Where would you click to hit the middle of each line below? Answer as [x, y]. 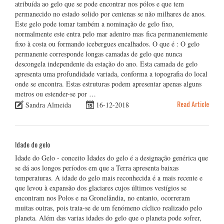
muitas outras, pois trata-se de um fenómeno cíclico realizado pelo [108, 207]
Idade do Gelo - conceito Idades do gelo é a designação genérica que [111, 157]
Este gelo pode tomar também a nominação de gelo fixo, [94, 23]
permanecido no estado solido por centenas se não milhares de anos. [110, 13]
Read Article [193, 103]
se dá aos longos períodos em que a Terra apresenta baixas [97, 167]
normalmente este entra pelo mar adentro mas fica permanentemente [111, 33]
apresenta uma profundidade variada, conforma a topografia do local [111, 73]
